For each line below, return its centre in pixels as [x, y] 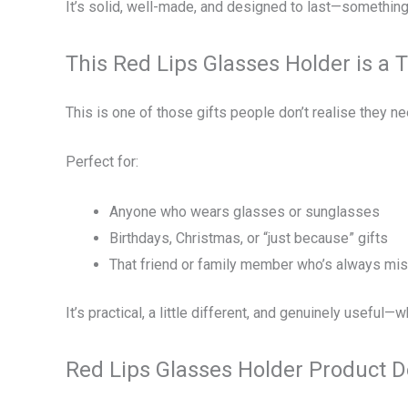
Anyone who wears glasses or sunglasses [245, 212]
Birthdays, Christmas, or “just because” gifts [249, 238]
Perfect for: [102, 162]
